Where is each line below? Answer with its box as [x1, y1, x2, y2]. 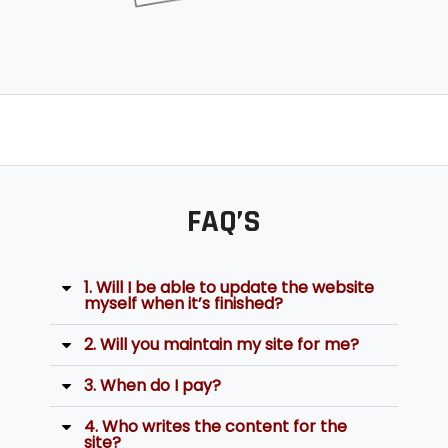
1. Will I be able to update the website [84, 276, 374, 300]
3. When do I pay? [84, 374, 221, 398]
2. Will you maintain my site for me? [84, 333, 359, 357]
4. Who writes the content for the [84, 415, 347, 439]
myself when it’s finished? [84, 292, 283, 316]
